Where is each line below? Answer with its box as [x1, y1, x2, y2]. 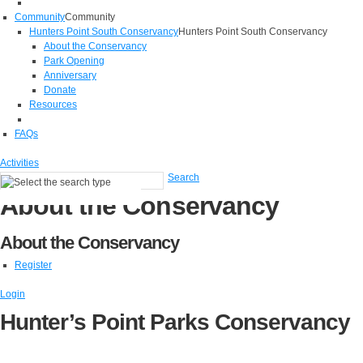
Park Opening [44, 55, 105, 66]
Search [168, 172, 199, 183]
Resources [29, 99, 77, 110]
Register [15, 259, 52, 271]
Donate [44, 84, 76, 96]
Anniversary [44, 70, 96, 81]
